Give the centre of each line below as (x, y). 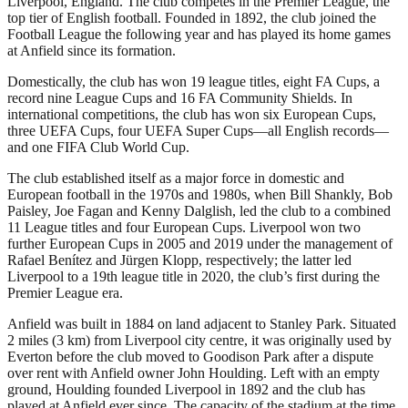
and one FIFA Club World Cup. (98, 147)
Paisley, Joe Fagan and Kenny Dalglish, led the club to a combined (199, 210)
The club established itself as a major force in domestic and (176, 178)
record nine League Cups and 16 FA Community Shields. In (180, 97)
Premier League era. (65, 292)
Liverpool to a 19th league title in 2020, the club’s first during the (194, 276)
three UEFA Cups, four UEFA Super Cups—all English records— (198, 130)
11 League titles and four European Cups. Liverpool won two (184, 227)
